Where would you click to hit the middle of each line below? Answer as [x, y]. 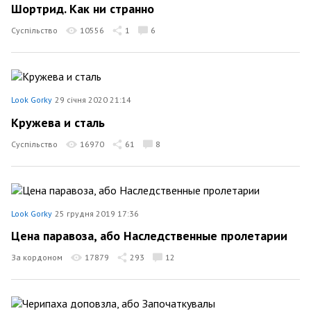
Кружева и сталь [58, 122]
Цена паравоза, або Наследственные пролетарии [149, 236]
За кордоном [37, 257]
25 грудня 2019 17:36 [97, 213]
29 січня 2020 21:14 [93, 100]
